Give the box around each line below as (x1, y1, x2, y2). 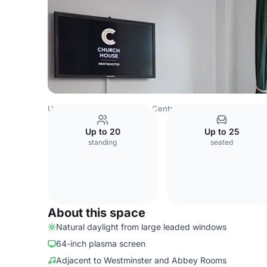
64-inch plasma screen (56, 238, 145, 249)
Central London (152, 104, 209, 113)
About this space (48, 206, 145, 220)
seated (210, 138, 233, 147)
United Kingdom (48, 104, 107, 113)
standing (88, 138, 117, 147)
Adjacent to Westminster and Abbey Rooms (56, 255, 226, 265)
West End (218, 104, 253, 113)
